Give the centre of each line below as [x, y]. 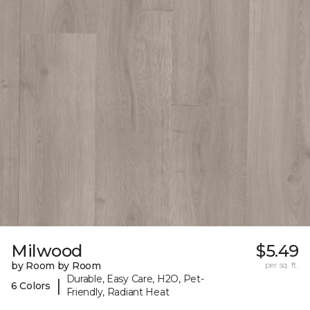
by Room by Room [56, 266]
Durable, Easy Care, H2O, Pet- [135, 279]
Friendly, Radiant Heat [118, 292]
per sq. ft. [282, 265]
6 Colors [31, 285]
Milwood [47, 251]
